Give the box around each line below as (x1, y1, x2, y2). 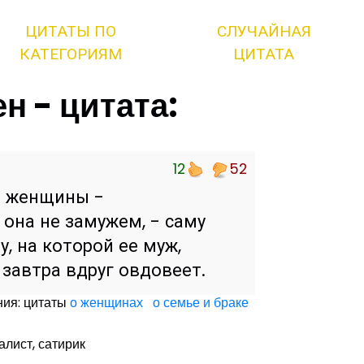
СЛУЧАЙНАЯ (216, 20, 311, 42)
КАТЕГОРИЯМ (19, 43, 123, 65)
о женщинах (69, 293, 143, 313)
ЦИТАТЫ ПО (25, 20, 117, 42)
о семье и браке (152, 293, 249, 313)
